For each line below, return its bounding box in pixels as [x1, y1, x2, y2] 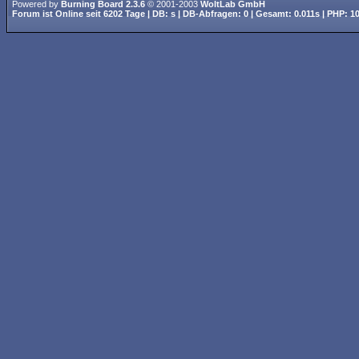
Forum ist [12, 9, 55, 18]
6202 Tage [103, 9, 145, 18]
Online [55, 9, 83, 18]
